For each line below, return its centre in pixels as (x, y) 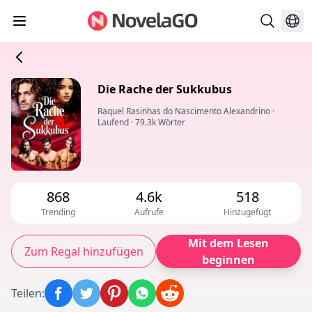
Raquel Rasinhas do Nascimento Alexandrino (184, 111)
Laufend (113, 122)
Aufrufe (149, 212)
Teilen (26, 294)
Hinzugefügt (248, 212)
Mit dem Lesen (228, 243)
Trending (58, 212)
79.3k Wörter (160, 122)
